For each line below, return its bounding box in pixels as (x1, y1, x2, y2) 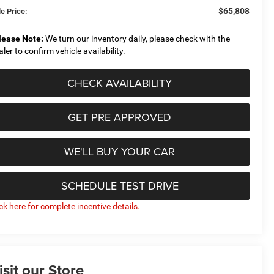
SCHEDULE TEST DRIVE (61, 177, 179, 193)
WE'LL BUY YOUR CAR (64, 143, 175, 159)
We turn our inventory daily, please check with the (43, 33, 231, 43)
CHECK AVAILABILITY (67, 75, 172, 91)
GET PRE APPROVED (68, 109, 171, 125)
